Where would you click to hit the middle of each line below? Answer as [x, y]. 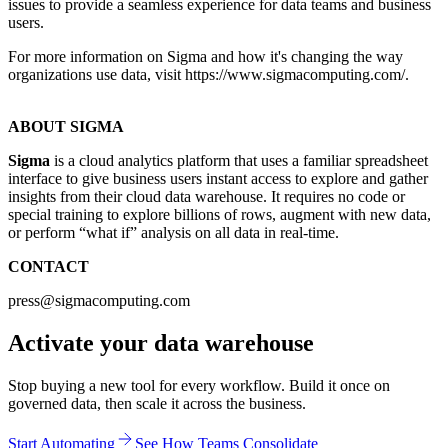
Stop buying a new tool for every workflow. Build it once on [199, 385]
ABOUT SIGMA [66, 126]
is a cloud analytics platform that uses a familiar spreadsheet [241, 160]
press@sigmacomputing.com [99, 300]
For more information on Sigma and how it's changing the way [205, 56]
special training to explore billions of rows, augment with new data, [219, 214]
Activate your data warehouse [161, 342]
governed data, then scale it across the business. [157, 403]
